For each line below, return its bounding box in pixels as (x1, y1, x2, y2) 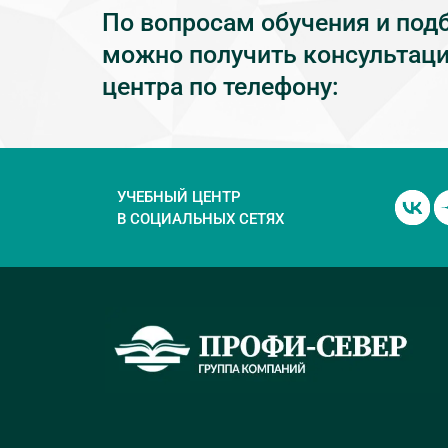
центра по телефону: (102, 72, 339, 102)
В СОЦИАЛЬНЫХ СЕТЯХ (117, 209, 284, 228)
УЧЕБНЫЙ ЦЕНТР (117, 187, 241, 206)
